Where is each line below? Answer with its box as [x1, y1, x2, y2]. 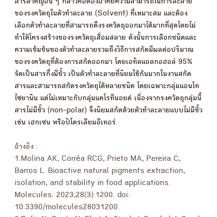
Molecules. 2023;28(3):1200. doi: [15, 192, 130, 200]
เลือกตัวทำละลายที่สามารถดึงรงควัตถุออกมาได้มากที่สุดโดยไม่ [15, 22, 196, 30]
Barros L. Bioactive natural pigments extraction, [15, 168, 185, 175]
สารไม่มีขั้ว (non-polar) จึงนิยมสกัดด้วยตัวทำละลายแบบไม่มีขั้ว [15, 107, 202, 115]
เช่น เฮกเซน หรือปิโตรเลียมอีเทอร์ [15, 119, 116, 127]
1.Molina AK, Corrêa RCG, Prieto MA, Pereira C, [15, 155, 181, 163]
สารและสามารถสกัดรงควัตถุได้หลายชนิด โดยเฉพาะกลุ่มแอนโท [15, 83, 199, 91]
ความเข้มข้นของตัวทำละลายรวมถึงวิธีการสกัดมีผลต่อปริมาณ [15, 46, 194, 54]
